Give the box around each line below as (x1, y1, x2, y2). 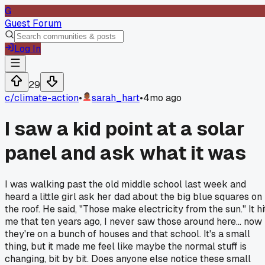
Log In (14, 43, 41, 55)
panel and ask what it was (5, 141, 246, 166)
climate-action (14, 92, 79, 104)
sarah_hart (92, 92, 140, 104)
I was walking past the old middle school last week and (5, 177, 246, 190)
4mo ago (143, 92, 182, 104)
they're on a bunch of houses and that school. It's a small (5, 227, 250, 240)
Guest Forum (5, 17, 62, 30)
